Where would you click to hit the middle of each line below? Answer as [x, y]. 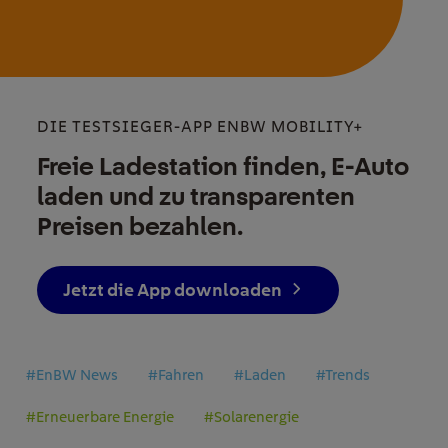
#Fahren [176, 374]
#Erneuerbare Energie [100, 416]
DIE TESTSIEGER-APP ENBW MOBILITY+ [200, 126]
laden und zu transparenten [195, 195]
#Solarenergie [251, 416]
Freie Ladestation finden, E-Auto [222, 165]
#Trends [343, 374]
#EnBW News [72, 374]
